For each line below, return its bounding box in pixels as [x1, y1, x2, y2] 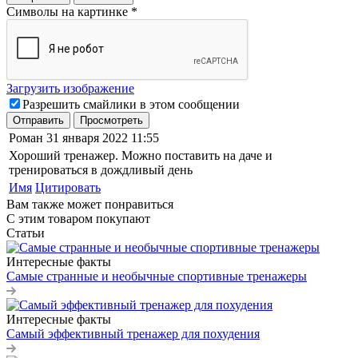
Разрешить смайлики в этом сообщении [22, 97, 240, 111]
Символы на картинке [6, 4, 131, 18]
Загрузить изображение [6, 81, 134, 95]
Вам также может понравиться [6, 197, 173, 211]
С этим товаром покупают [6, 211, 150, 225]
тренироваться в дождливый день [9, 162, 193, 177]
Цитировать [35, 180, 101, 194]
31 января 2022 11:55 [46, 130, 159, 145]
